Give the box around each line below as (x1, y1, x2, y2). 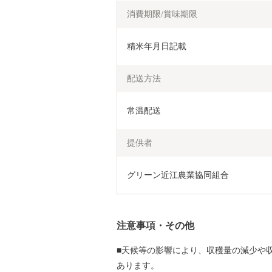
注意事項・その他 (117, 220, 194, 231)
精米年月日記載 (127, 42, 186, 51)
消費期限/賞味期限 (127, 10, 197, 19)
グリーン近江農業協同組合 (127, 171, 229, 180)
